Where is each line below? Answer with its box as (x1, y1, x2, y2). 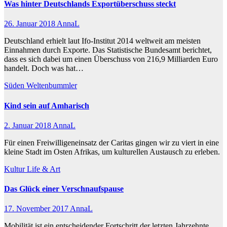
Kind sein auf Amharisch (4, 101, 89, 110)
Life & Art (27, 164, 60, 173)
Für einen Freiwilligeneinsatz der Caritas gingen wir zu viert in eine (4, 138, 219, 147)
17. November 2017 (4, 204, 70, 213)
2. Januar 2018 (4, 121, 53, 130)
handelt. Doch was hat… (4, 64, 84, 73)
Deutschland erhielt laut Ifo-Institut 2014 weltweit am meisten (4, 36, 201, 46)
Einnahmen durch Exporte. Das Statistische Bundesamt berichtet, (4, 46, 212, 55)
